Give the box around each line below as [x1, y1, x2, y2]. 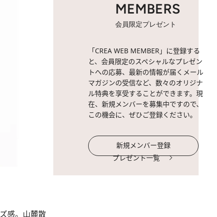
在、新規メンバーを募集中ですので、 [88, 99, 203, 108]
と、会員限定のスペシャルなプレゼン [88, 57, 202, 66]
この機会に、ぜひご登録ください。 [88, 110, 197, 119]
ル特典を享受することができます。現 [88, 89, 203, 98]
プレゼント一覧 [112, 153, 160, 162]
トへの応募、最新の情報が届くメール [88, 67, 203, 77]
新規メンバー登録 [116, 140, 170, 150]
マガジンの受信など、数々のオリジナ [88, 78, 203, 87]
